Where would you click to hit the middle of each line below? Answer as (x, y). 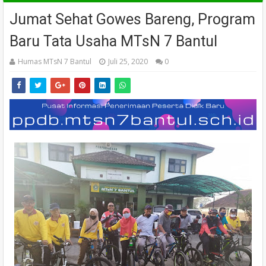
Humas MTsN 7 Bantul (55, 62)
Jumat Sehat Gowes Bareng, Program (132, 20)
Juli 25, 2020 (128, 62)
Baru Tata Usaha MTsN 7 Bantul (113, 42)
